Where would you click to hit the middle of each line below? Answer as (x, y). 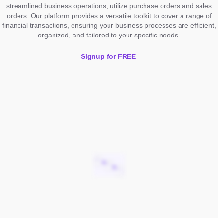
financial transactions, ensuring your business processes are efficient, (109, 25)
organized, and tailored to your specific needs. (109, 35)
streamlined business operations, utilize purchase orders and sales (109, 6)
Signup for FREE (108, 56)
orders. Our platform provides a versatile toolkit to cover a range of (109, 15)
